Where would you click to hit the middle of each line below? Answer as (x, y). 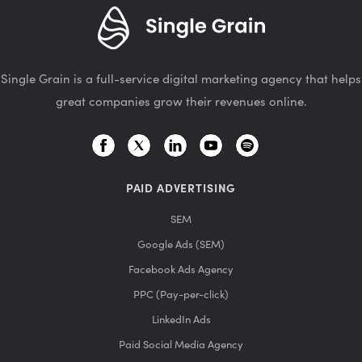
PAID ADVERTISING (181, 189)
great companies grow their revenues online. (181, 103)
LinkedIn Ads (181, 320)
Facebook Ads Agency (181, 270)
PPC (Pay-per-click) (181, 295)
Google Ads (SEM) (181, 245)
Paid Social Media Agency (181, 345)
